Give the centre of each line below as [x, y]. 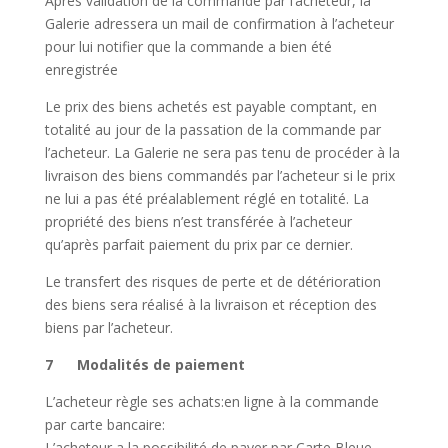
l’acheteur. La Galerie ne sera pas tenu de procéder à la [222, 153]
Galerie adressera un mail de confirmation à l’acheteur [219, 24]
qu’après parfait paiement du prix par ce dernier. [198, 245]
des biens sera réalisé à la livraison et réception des [210, 305]
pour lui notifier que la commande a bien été [188, 47]
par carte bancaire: [104, 425]
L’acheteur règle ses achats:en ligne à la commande [211, 402]
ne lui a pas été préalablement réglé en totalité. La [206, 199]
